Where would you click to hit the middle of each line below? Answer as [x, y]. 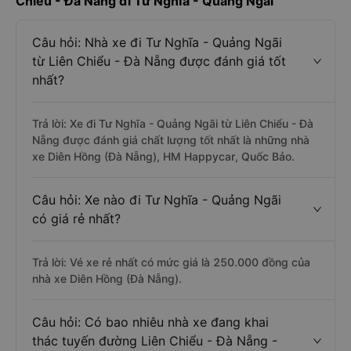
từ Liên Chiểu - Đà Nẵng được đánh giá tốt [159, 61]
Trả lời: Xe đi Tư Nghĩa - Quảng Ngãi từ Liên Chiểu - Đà [173, 123]
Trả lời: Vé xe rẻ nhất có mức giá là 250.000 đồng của [171, 262]
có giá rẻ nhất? [76, 219]
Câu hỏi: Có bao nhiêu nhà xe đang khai [150, 322]
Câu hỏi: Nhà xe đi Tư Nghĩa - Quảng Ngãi [157, 42]
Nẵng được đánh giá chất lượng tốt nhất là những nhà [171, 140]
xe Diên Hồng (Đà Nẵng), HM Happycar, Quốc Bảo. [163, 156]
